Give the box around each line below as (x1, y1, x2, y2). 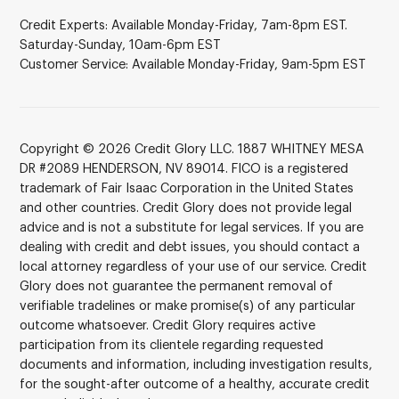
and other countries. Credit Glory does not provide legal (20, 200, 353, 215)
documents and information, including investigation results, (20, 357, 373, 371)
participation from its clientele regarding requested (20, 338, 324, 352)
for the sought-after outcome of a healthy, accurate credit (20, 377, 370, 391)
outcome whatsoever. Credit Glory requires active (20, 318, 316, 332)
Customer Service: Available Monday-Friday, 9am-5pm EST (20, 58, 367, 72)
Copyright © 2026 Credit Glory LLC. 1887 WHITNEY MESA (20, 142, 365, 156)
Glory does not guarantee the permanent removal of (20, 279, 334, 293)
